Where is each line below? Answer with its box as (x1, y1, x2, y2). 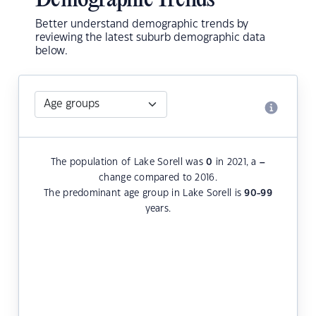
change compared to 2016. (99, 174, 217, 183)
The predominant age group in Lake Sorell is (44, 189, 245, 198)
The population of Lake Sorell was (50, 158, 207, 167)
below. (35, 46, 68, 57)
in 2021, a (212, 158, 260, 167)
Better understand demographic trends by (35, 19, 248, 30)
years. (145, 205, 171, 214)
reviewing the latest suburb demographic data (35, 32, 265, 44)
